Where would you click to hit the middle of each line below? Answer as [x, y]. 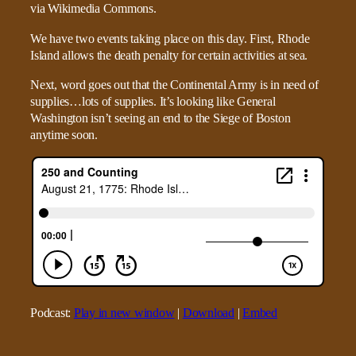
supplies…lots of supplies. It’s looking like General [153, 101]
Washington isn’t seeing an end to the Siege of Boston [161, 118]
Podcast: [52, 313]
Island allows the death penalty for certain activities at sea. [169, 55]
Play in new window [124, 313]
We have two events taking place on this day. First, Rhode [170, 39]
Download [208, 313]
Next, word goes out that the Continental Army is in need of [174, 85]
